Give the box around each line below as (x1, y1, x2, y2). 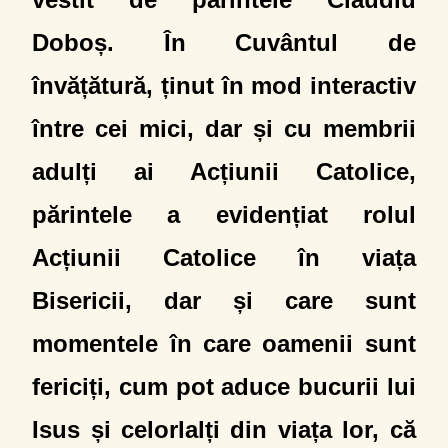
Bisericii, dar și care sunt (32, 287, 416, 314)
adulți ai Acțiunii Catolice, (32, 158, 416, 185)
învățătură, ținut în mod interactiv (32, 72, 416, 99)
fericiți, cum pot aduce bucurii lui (32, 373, 416, 400)
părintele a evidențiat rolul (32, 201, 416, 228)
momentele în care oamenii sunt (32, 330, 416, 357)
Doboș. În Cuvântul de (32, 29, 416, 56)
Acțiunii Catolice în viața (32, 244, 416, 271)
